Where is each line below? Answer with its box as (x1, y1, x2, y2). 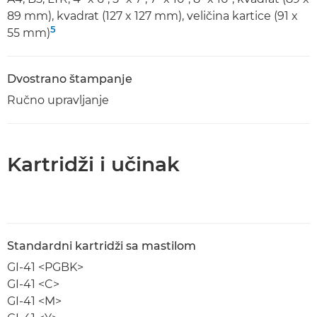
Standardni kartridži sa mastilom (7, 239, 196, 253)
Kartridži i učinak (7, 152, 180, 176)
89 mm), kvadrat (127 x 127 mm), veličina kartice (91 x (7, 9, 298, 23)
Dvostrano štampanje (7, 72, 132, 86)
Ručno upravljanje (7, 93, 109, 107)
